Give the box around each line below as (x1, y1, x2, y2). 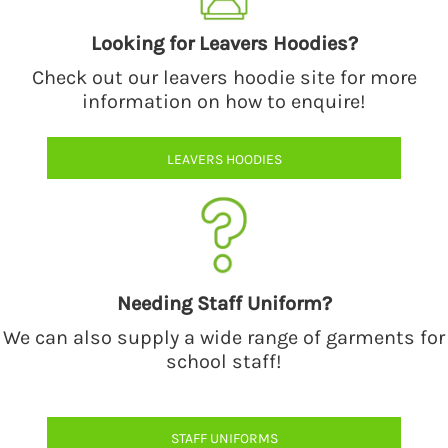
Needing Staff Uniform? (116, 291, 332, 315)
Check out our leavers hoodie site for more (31, 66, 417, 90)
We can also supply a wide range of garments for (3, 325, 445, 349)
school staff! (166, 349, 282, 373)
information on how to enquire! (82, 90, 366, 114)
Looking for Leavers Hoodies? (90, 32, 358, 56)
